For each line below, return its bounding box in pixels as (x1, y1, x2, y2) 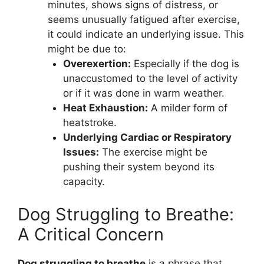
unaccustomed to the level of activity (62, 72, 237, 85)
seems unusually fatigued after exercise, (48, 14, 240, 26)
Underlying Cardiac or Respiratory (62, 131, 232, 144)
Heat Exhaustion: (62, 102, 148, 114)
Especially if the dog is (130, 58, 239, 70)
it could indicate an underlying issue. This (48, 28, 244, 41)
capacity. (62, 176, 105, 188)
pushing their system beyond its (62, 161, 214, 173)
